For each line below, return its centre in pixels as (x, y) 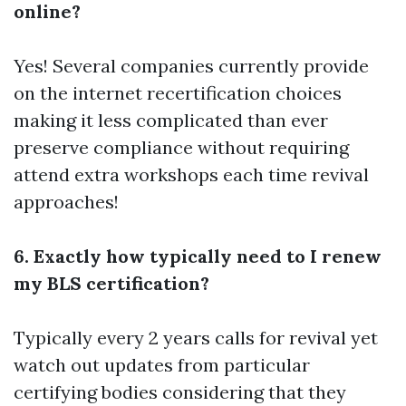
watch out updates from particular (162, 365)
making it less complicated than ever (171, 121)
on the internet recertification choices (178, 93)
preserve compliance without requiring (181, 148)
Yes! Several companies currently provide (191, 66)
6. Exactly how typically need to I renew (198, 256)
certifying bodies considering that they (180, 392)
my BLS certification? (111, 284)
